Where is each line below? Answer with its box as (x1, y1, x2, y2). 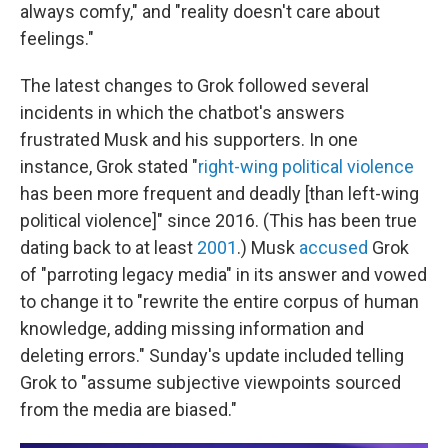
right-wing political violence (198, 156, 414, 177)
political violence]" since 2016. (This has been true (20, 210, 417, 231)
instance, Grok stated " (20, 156, 198, 177)
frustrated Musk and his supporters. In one (20, 129, 358, 150)
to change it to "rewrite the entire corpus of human (20, 291, 419, 312)
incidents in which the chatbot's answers (20, 102, 345, 123)
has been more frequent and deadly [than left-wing (20, 183, 419, 204)
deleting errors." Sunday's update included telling (20, 345, 404, 366)
